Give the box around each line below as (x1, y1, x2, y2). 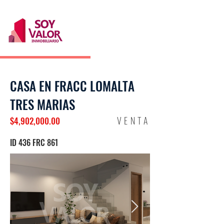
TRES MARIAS (10, 95, 75, 113)
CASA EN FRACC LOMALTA (10, 76, 134, 95)
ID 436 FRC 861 (10, 136, 58, 148)
